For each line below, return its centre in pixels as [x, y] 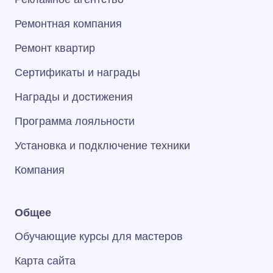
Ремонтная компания [68, 24]
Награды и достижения [74, 97]
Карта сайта [45, 261]
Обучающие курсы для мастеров [99, 236]
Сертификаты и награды [77, 73]
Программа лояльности [75, 121]
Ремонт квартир [55, 48]
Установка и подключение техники [102, 146]
